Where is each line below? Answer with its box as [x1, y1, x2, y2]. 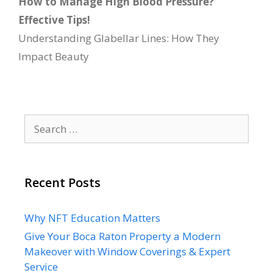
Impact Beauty [18, 49, 89, 63]
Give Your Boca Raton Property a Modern [24, 229, 221, 243]
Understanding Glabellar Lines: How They [18, 30, 219, 45]
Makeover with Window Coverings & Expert [24, 244, 230, 258]
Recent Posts [24, 174, 101, 191]
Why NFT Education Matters [24, 210, 160, 225]
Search [24, 114, 56, 129]
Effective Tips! [18, 12, 90, 27]
